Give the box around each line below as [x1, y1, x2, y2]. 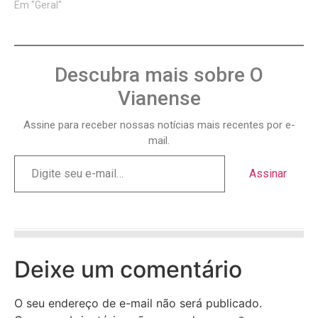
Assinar [249, 167, 287, 181]
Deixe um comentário [14, 256, 242, 284]
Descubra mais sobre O [55, 63, 263, 87]
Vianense [117, 87, 201, 111]
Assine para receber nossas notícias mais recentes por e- [23, 119, 295, 132]
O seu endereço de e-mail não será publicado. [14, 296, 262, 311]
